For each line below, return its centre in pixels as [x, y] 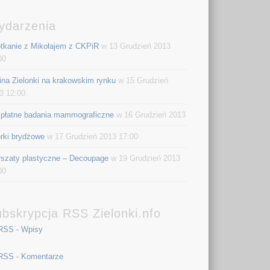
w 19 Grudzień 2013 [145, 158]
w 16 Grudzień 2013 [150, 115]
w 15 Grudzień [142, 80]
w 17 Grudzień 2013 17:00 [92, 136]
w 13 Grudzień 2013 [135, 46]
